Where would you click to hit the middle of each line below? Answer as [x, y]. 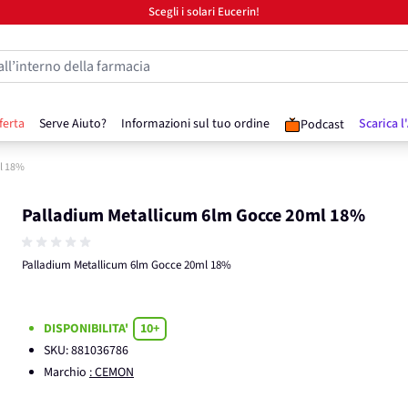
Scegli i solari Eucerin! [204, 12]
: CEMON [112, 373]
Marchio [66, 373]
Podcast [322, 125]
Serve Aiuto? [73, 124]
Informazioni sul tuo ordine [195, 124]
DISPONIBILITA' [87, 329]
